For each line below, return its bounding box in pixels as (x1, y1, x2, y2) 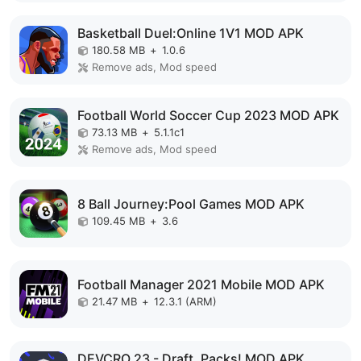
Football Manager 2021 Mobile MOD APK (77, 276, 325, 293)
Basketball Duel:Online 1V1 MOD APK (77, 24, 304, 41)
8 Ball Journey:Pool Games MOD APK (77, 196, 305, 213)
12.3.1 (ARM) (154, 295, 217, 309)
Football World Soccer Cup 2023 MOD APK (77, 106, 339, 123)
